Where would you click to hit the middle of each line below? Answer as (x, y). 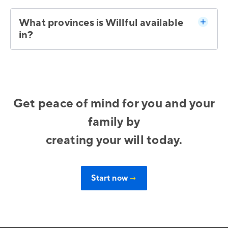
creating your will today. (114, 140)
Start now (110, 178)
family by (114, 122)
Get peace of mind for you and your (114, 104)
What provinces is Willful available (101, 23)
